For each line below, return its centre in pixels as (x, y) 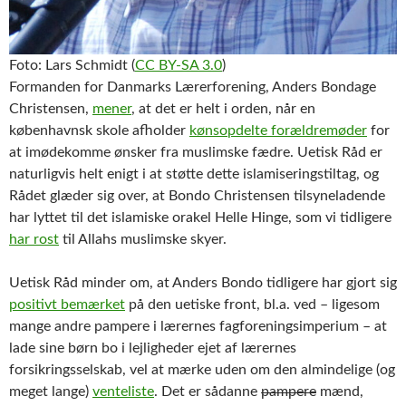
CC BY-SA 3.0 (179, 65)
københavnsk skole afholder (99, 130)
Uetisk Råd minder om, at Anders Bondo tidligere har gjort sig (203, 282)
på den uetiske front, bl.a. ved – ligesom (252, 304)
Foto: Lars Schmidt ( (72, 65)
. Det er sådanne (208, 391)
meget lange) (51, 391)
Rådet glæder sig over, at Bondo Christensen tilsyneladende (197, 195)
